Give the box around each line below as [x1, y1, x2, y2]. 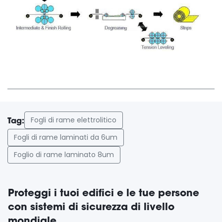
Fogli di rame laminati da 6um [14, 132, 117, 143]
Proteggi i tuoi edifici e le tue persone [8, 186, 199, 199]
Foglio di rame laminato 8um [14, 150, 114, 160]
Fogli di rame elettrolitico [31, 115, 116, 125]
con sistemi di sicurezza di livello [8, 200, 174, 213]
